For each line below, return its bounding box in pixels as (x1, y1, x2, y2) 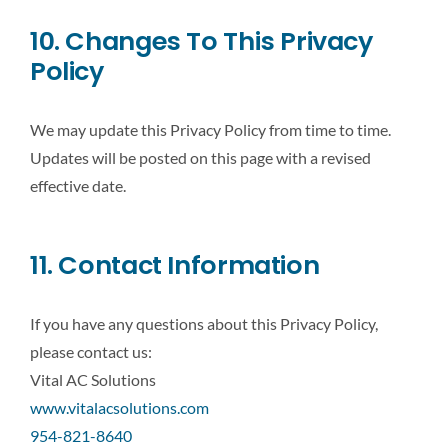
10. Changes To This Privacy (30, 22, 373, 59)
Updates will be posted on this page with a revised (30, 147, 371, 167)
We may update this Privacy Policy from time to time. (30, 119, 391, 139)
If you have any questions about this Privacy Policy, (30, 313, 378, 333)
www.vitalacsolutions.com (30, 397, 209, 417)
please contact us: (30, 341, 152, 361)
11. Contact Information (30, 246, 320, 283)
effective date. (30, 175, 126, 195)
